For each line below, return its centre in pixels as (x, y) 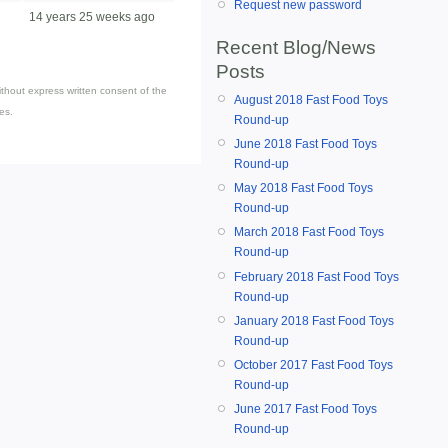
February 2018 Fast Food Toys (316, 276)
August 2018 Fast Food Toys (311, 99)
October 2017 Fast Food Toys (313, 364)
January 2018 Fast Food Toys (314, 320)
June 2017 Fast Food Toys (305, 409)
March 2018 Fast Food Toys (309, 232)
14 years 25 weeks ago (92, 17)
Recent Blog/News (296, 47)
